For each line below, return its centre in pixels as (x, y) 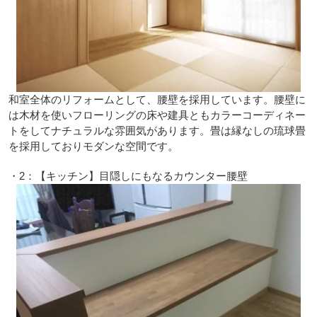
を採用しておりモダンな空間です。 (93, 146)
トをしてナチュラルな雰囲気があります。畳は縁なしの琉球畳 (157, 131)
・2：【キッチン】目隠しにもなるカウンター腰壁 (128, 176)
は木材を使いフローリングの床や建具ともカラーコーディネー (157, 115)
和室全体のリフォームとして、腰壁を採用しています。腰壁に (157, 100)
